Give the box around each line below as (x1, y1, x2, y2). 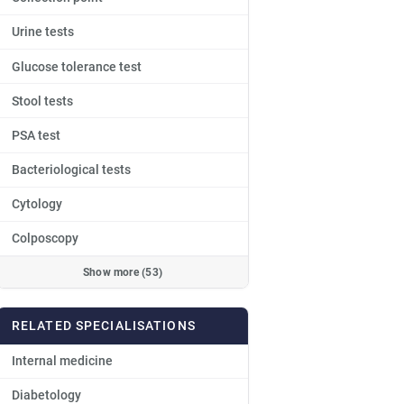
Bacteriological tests (12, 162, 131, 178)
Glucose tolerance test (12, 59, 142, 74)
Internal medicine (12, 353, 113, 369)
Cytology (12, 197, 62, 212)
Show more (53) (82, 265, 163, 279)
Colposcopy (12, 231, 78, 246)
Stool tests (12, 93, 73, 108)
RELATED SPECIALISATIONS (12, 317, 196, 333)
